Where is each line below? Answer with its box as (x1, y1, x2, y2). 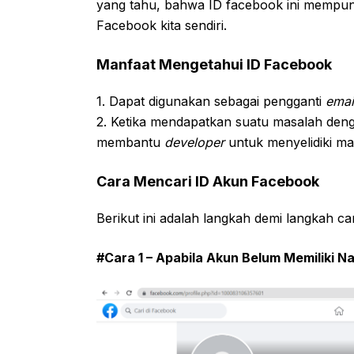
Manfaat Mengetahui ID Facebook (96, 55, 332, 73)
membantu (96, 134, 164, 150)
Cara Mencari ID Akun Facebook (96, 172, 319, 190)
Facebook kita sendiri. (96, 17, 227, 33)
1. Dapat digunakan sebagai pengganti (96, 92, 326, 109)
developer (164, 134, 224, 150)
